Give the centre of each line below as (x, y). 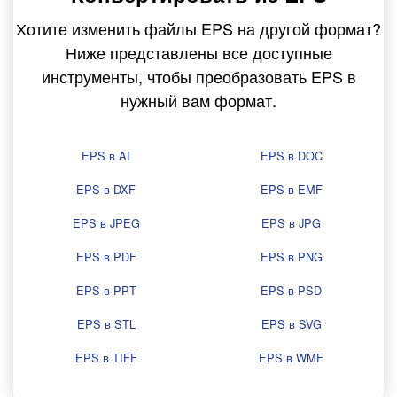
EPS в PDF (106, 257)
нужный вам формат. (198, 101)
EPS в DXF (106, 190)
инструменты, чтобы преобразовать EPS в (198, 77)
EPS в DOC (291, 156)
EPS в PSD (291, 291)
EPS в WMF (291, 358)
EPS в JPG (291, 223)
